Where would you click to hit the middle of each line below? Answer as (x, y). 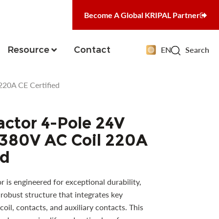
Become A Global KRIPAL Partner (142, 15)
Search (197, 50)
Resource (28, 50)
